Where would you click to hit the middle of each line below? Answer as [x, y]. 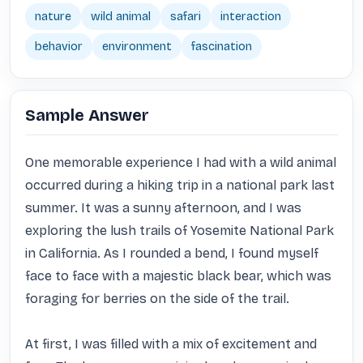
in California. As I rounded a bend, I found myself [172, 253]
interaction [251, 17]
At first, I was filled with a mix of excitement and [171, 344]
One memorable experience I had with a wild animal [181, 162]
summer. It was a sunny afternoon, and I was [163, 208]
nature [53, 17]
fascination [222, 47]
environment [137, 47]
